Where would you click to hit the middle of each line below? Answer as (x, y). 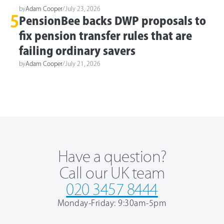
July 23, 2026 (83, 8)
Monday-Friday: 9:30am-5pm (112, 203)
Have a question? (112, 156)
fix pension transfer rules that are (105, 36)
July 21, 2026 (83, 63)
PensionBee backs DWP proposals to (112, 21)
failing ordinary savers (77, 51)
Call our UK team (112, 173)
